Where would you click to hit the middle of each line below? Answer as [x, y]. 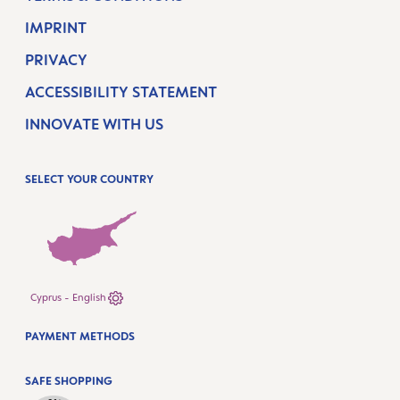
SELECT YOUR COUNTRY [89, 179]
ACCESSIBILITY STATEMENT [121, 92]
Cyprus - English [90, 297]
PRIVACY [56, 60]
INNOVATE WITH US [94, 124]
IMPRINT [56, 28]
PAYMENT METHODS [80, 336]
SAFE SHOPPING [69, 381]
